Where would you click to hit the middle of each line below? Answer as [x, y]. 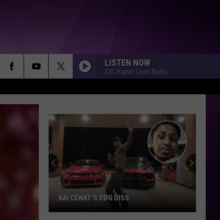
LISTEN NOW [127, 62]
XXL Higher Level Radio [136, 71]
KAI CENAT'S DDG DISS [94, 198]
